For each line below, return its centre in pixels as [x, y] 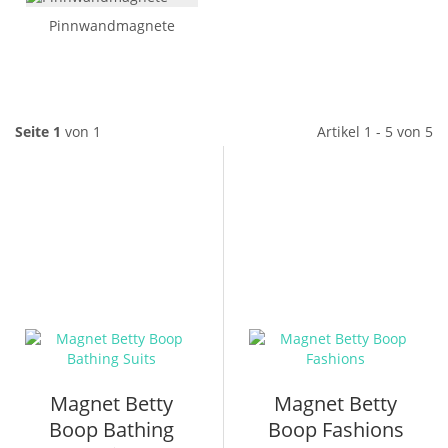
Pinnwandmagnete [112, 25]
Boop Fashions [335, 429]
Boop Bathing [111, 429]
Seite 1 [38, 131]
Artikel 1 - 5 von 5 [374, 131]
